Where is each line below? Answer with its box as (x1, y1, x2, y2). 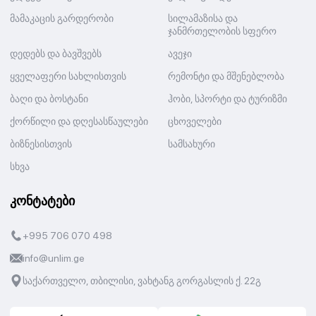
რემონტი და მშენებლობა (168, 71, 284, 82)
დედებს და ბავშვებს (10, 48, 102, 59)
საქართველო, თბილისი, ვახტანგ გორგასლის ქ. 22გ (23, 275, 261, 286)
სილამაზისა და (168, 13, 238, 24)
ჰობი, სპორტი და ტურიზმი (168, 93, 287, 104)
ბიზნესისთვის (10, 138, 72, 150)
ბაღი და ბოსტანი (10, 93, 88, 104)
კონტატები (10, 193, 75, 208)
